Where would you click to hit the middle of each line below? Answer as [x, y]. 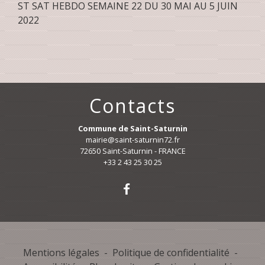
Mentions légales [61, 253]
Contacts [132, 106]
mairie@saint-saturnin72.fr [132, 140]
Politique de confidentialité [171, 253]
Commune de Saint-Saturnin [132, 128]
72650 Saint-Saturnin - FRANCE [132, 151]
